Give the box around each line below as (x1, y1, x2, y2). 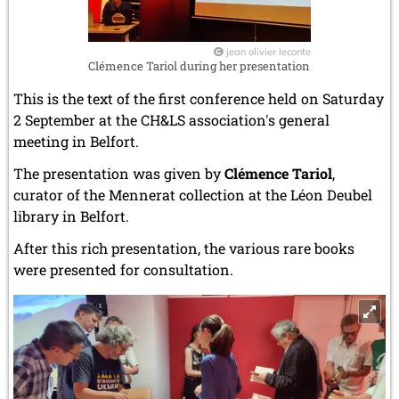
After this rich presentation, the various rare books (13, 238, 354, 257)
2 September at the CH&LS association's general (13, 110, 330, 129)
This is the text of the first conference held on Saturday (13, 88, 384, 108)
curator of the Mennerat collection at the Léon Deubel (13, 184, 372, 204)
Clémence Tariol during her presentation (88, 57, 310, 74)
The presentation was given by (13, 163, 224, 183)
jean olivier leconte (226, 45, 311, 58)
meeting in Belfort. (13, 131, 139, 151)
